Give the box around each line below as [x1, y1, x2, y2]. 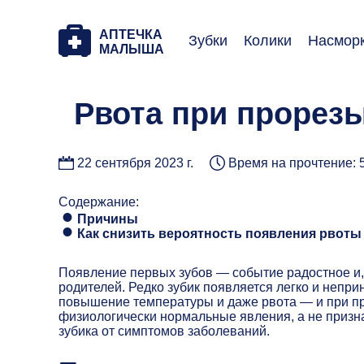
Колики [244, 32, 292, 49]
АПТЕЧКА [99, 28, 162, 41]
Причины [76, 212, 138, 227]
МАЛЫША [99, 42, 164, 56]
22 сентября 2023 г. [77, 156, 194, 171]
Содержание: [58, 195, 139, 210]
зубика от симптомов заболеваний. [58, 324, 270, 339]
